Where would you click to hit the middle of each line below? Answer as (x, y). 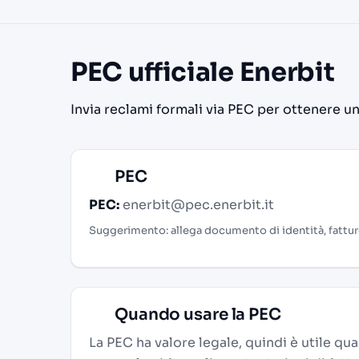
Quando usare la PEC (196, 315)
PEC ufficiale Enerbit (203, 73)
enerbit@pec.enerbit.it (198, 205)
